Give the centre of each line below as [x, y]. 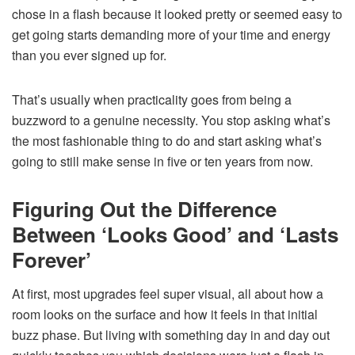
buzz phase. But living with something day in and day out [171, 334]
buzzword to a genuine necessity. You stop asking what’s [171, 120]
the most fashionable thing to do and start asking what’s [167, 140]
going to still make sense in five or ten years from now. [162, 161]
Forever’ [52, 259]
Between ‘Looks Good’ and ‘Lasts [175, 234]
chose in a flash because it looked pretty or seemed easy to [177, 13]
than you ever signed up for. [89, 55]
